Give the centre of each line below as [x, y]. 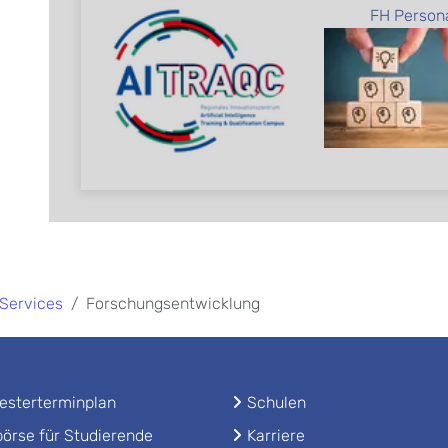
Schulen [276, 402]
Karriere [276, 435]
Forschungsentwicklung [173, 303]
